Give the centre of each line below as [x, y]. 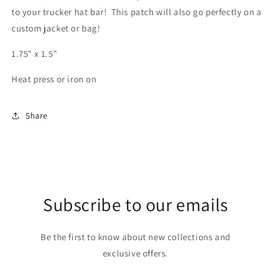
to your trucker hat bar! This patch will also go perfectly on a [137, 12]
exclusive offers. [135, 253]
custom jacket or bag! [56, 28]
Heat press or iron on [54, 79]
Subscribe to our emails [135, 204]
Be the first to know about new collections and [135, 237]
